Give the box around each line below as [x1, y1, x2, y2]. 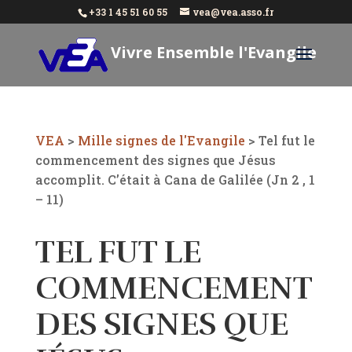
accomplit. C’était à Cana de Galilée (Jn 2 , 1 [35, 171, 315, 188]
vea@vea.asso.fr [192, 5, 274, 18]
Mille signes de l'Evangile [77, 132, 245, 148]
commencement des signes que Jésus [35, 152, 276, 168]
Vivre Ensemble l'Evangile [111, 42, 317, 64]
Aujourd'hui [35, 85, 131, 106]
